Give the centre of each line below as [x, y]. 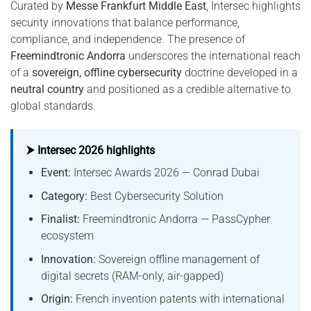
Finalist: [60, 219]
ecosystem [67, 236]
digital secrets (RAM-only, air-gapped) [132, 276]
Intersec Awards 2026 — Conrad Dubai [165, 173]
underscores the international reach [213, 56]
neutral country [47, 90]
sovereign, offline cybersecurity [107, 73]
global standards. [53, 106]
